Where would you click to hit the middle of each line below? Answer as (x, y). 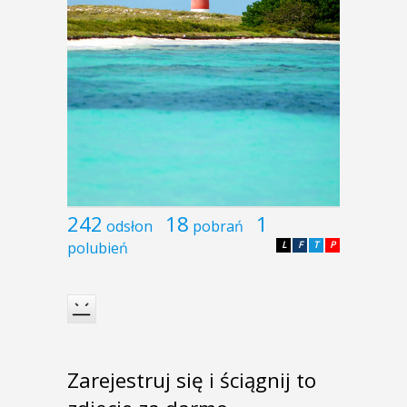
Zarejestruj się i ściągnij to (192, 381)
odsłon (129, 226)
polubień (98, 248)
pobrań (218, 226)
